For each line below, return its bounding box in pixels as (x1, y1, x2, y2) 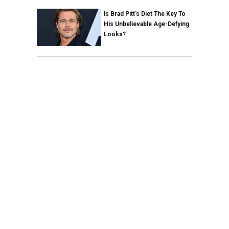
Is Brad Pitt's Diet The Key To (103, 10, 186, 17)
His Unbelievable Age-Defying (103, 20, 189, 28)
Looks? (103, 30, 126, 38)
